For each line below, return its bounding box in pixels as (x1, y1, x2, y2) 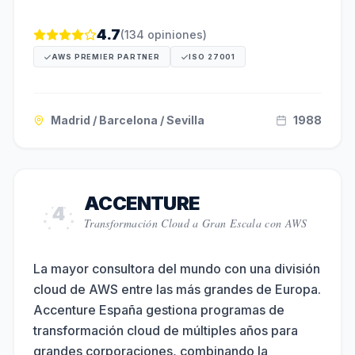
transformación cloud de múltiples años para (33, 323, 298, 338)
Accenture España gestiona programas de (33, 302, 284, 318)
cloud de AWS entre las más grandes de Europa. (33, 281, 321, 297)
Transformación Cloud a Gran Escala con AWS (84, 216, 307, 231)
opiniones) (144, 28, 207, 41)
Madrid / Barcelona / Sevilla (51, 113, 204, 127)
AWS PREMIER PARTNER (52, 52, 161, 61)
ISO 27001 (189, 52, 236, 61)
